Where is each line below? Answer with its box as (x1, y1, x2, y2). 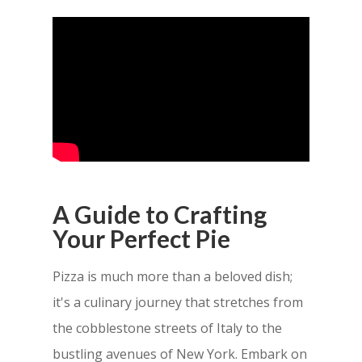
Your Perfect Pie (52, 224, 230, 254)
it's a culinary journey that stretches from (52, 293, 303, 312)
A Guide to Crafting (52, 200, 267, 229)
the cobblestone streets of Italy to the (52, 319, 282, 338)
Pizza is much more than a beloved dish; (52, 267, 293, 286)
